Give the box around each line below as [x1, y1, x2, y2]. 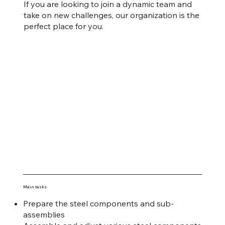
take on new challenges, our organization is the [23, 10, 199, 21]
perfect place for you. [23, 21, 103, 32]
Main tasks [23, 184, 47, 189]
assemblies [23, 209, 65, 220]
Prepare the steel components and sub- [23, 198, 174, 209]
